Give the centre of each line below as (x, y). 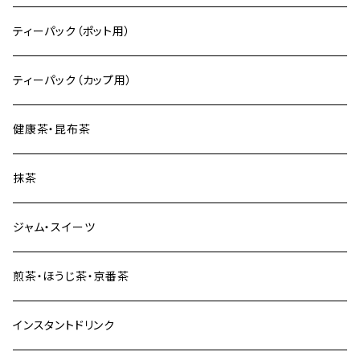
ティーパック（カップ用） (73, 80)
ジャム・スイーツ (54, 227)
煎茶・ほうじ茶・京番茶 (71, 276)
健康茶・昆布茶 (52, 129)
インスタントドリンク (64, 325)
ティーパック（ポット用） (72, 31)
